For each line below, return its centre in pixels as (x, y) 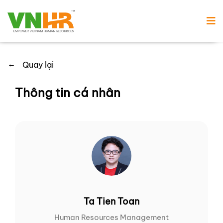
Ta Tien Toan (111, 202)
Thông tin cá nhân (68, 93)
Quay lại (38, 65)
